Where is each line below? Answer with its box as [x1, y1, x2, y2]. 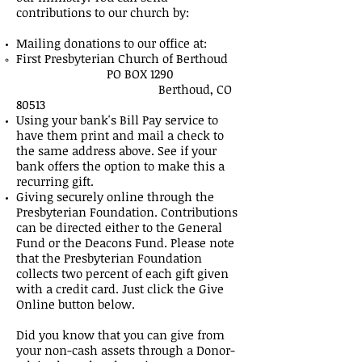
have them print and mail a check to [16, 127, 224, 143]
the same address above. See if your [16, 142, 217, 158]
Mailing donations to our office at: [16, 35, 207, 51]
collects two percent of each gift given [16, 265, 229, 281]
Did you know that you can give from [16, 326, 225, 343]
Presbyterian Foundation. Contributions [16, 204, 238, 220]
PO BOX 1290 [16, 65, 245, 82]
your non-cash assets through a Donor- [16, 342, 235, 358]
